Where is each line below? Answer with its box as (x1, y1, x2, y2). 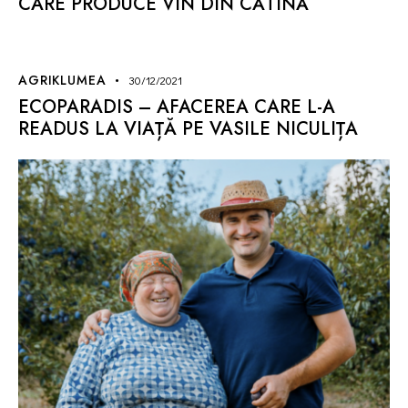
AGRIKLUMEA (18, 71, 107, 90)
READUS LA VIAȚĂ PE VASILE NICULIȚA (18, 116, 358, 143)
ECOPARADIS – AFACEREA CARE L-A (18, 94, 335, 121)
